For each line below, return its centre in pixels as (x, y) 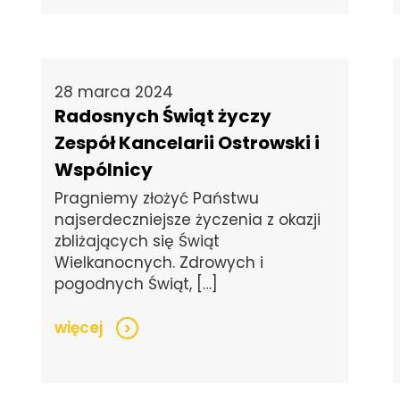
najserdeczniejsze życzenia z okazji (188, 220)
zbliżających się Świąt (137, 242)
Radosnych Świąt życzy (163, 117)
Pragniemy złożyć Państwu (157, 199)
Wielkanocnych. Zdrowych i (159, 263)
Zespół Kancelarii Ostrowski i (187, 143)
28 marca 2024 (114, 92)
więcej (79, 328)
